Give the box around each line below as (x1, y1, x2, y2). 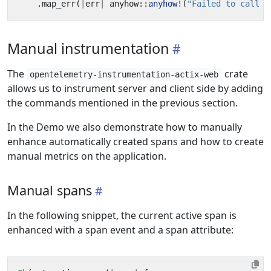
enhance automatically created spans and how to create (7, 135, 264, 148)
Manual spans (7, 181, 92, 199)
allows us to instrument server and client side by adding (7, 82, 263, 95)
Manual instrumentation (7, 39, 169, 58)
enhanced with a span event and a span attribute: (7, 223, 233, 237)
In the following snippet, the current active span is (7, 209, 237, 222)
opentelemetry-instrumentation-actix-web (30, 70, 219, 79)
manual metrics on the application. (7, 149, 166, 163)
